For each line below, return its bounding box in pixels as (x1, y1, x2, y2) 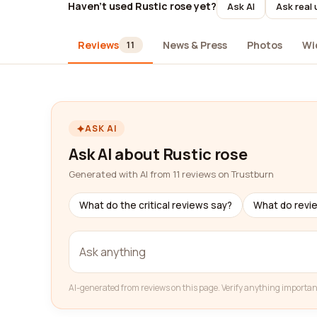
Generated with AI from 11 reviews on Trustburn (69, 168, 274, 180)
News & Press (162, 38, 227, 52)
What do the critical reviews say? (79, 199, 232, 212)
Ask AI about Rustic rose (69, 144, 248, 165)
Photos (246, 38, 282, 52)
